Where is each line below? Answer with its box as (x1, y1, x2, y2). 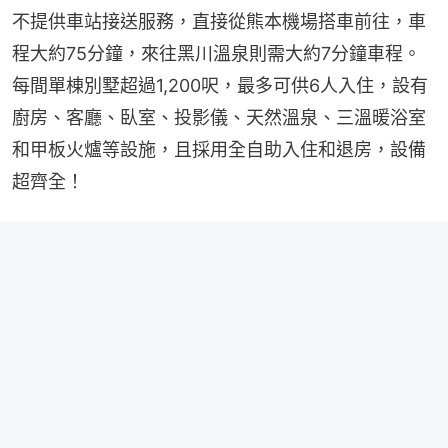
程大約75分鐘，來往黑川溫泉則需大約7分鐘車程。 (12, 43, 421, 64)
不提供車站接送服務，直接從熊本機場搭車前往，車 (12, 11, 426, 32)
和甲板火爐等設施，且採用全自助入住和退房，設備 (12, 139, 426, 160)
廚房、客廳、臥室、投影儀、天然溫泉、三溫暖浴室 (12, 107, 426, 128)
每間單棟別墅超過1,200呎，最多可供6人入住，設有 (12, 75, 428, 96)
